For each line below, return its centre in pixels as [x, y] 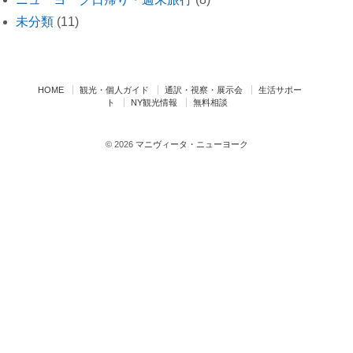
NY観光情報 [154, 103]
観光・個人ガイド [115, 90]
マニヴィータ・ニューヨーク [190, 144]
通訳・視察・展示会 [204, 90]
